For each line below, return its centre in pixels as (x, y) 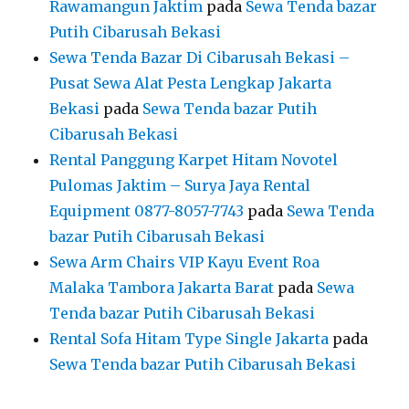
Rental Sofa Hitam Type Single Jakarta (189, 338)
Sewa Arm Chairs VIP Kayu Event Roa (185, 262)
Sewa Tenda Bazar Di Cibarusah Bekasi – (200, 57)
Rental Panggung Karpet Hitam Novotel (194, 159)
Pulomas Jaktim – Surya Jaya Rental (180, 185)
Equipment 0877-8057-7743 (147, 210)
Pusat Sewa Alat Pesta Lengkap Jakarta (191, 83)
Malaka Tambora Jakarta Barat (162, 287)
